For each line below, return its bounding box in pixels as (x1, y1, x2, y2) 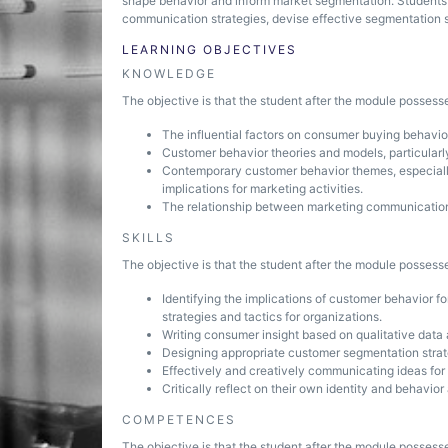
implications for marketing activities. (162, 181, 363, 196)
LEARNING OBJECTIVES (122, 42, 297, 57)
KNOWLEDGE (122, 66, 216, 81)
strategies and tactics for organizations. (162, 309, 382, 324)
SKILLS (122, 230, 175, 245)
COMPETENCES (122, 412, 236, 427)
